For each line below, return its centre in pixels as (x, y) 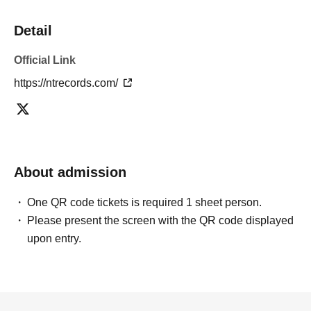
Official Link (45, 60)
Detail (33, 31)
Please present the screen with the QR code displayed (161, 220)
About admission (70, 172)
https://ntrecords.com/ (67, 83)
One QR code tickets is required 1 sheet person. (145, 202)
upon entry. (54, 238)
